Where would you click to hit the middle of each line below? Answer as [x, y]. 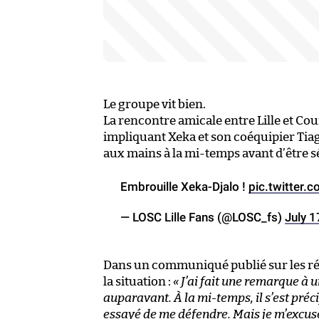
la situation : [138, 281]
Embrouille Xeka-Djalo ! [184, 186]
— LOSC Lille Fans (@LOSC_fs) [203, 217]
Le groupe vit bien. [155, 104]
